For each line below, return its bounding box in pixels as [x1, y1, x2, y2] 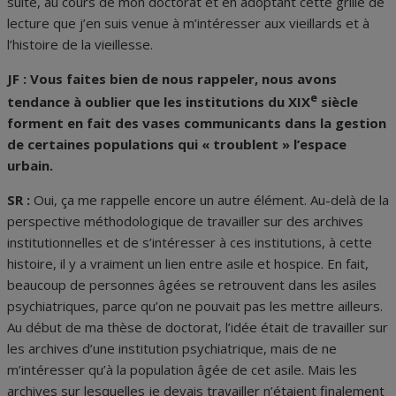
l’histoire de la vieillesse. [7, 35, 153, 54]
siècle [317, 93, 358, 111]
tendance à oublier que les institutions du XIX [7, 93, 310, 111]
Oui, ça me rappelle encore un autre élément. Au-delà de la [34, 191, 389, 209]
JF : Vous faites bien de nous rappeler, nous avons [7, 70, 337, 88]
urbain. [7, 156, 53, 175]
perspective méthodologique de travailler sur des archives [7, 212, 363, 231]
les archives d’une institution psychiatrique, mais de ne [7, 339, 337, 358]
